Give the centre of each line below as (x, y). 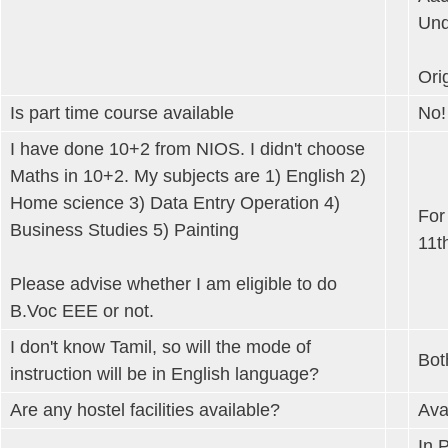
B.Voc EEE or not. (82, 310)
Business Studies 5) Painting (124, 229)
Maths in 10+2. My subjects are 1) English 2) (188, 175)
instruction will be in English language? (164, 373)
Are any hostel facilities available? (145, 409)
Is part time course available (122, 112)
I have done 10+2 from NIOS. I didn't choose (187, 148)
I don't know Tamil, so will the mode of (160, 346)
